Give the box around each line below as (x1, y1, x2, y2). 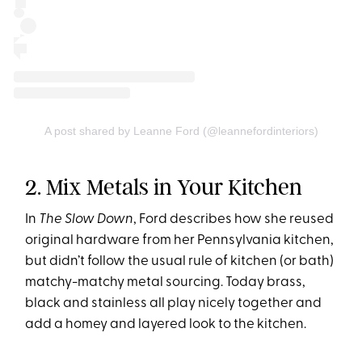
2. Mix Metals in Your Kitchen (25, 174, 303, 200)
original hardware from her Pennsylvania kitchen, (25, 234, 335, 247)
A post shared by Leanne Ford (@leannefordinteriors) (44, 124, 318, 137)
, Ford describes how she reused (133, 213, 335, 226)
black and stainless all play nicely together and (25, 297, 322, 310)
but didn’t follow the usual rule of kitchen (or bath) (25, 255, 335, 268)
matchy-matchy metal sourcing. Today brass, (25, 276, 306, 289)
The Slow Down (39, 213, 134, 226)
